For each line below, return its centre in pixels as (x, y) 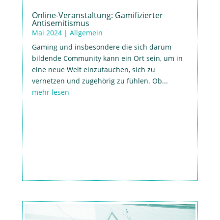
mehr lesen (50, 92)
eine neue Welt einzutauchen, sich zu (93, 70)
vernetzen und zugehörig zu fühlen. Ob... (100, 81)
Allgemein (86, 33)
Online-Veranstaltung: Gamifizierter (97, 15)
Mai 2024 (47, 33)
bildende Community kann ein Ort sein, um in (107, 58)
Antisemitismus (60, 23)
